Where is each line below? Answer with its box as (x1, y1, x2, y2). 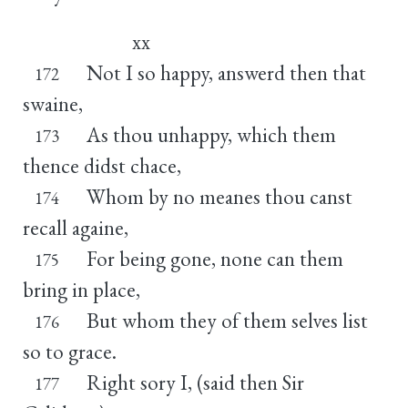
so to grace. (23, 337, 117, 365)
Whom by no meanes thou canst (86, 182, 352, 210)
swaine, (23, 89, 83, 117)
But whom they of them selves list (86, 306, 368, 334)
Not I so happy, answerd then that (86, 58, 366, 87)
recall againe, (23, 213, 128, 241)
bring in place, (23, 275, 140, 303)
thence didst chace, (23, 151, 181, 179)
